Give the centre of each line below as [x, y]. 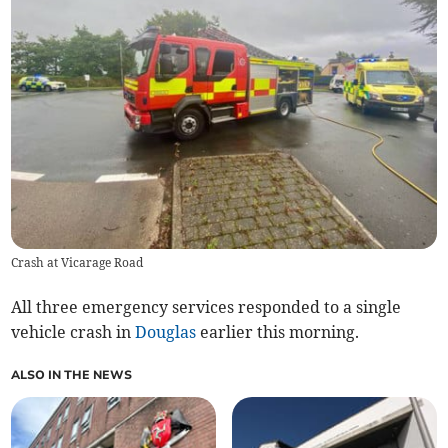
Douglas [166, 332]
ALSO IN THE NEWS [72, 375]
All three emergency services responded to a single [206, 307]
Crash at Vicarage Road [77, 263]
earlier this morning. [278, 332]
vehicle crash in [73, 332]
